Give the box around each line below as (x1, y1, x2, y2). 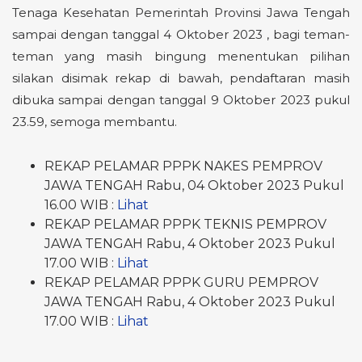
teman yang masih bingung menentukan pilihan (12, 48, 350, 64)
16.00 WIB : (44, 197, 117, 213)
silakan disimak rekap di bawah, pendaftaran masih (12, 70, 350, 86)
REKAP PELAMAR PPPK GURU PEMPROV (44, 275, 318, 290)
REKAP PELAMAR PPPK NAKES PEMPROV (44, 158, 322, 174)
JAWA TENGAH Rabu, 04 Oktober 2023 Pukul (44, 178, 344, 193)
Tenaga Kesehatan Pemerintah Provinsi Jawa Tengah (12, 5, 350, 20)
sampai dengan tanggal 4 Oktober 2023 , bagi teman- (12, 27, 350, 42)
